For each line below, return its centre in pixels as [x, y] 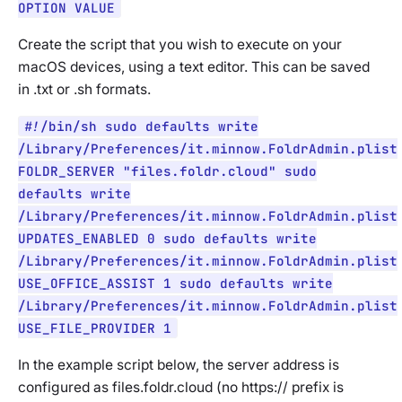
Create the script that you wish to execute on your [180, 45]
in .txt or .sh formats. [84, 90]
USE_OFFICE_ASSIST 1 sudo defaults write [175, 284]
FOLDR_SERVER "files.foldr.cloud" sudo [167, 171]
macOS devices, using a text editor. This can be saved [194, 67]
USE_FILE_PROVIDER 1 [95, 328]
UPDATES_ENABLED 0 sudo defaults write [167, 239]
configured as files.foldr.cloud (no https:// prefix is [181, 388]
